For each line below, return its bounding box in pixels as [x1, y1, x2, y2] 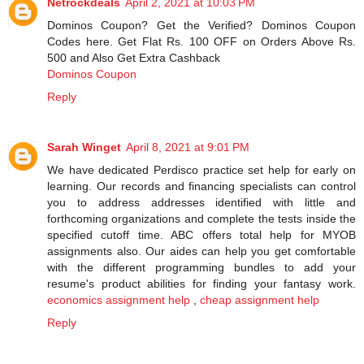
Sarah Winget [47, 141, 121, 154]
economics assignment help [47, 293, 190, 307]
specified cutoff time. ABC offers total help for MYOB [47, 228, 356, 242]
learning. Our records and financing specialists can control [47, 180, 356, 193]
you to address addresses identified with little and [47, 196, 356, 210]
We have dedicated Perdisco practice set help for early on [47, 163, 356, 177]
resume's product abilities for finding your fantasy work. [47, 277, 356, 291]
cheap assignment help [200, 293, 319, 307]
